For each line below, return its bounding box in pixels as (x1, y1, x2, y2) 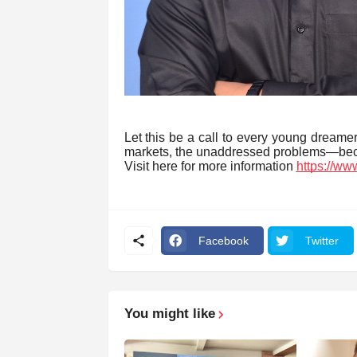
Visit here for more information (124, 159, 296, 174)
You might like (124, 306, 215, 322)
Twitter (304, 233, 339, 247)
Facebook (198, 233, 249, 247)
